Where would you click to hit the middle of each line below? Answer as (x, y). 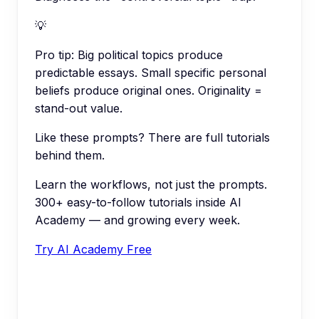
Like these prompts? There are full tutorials (152, 138)
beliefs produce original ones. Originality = (148, 91)
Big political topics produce (150, 55)
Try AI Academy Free (93, 250)
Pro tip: (54, 55)
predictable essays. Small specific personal (151, 73)
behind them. (70, 156)
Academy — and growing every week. (137, 220)
